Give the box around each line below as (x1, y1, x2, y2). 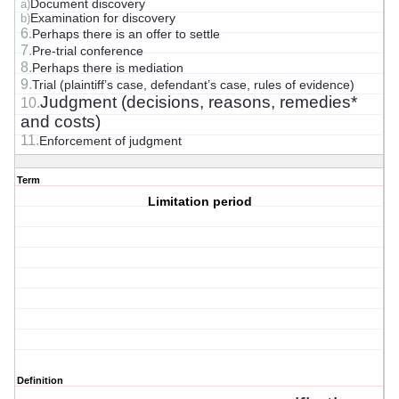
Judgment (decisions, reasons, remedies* (40, 93, 357, 112)
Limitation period (147, 194, 252, 209)
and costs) (20, 112, 101, 132)
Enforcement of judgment (39, 134, 182, 149)
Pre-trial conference (32, 44, 143, 59)
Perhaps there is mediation (32, 61, 183, 76)
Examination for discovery (30, 11, 175, 26)
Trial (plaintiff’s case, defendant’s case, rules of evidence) (32, 77, 354, 93)
